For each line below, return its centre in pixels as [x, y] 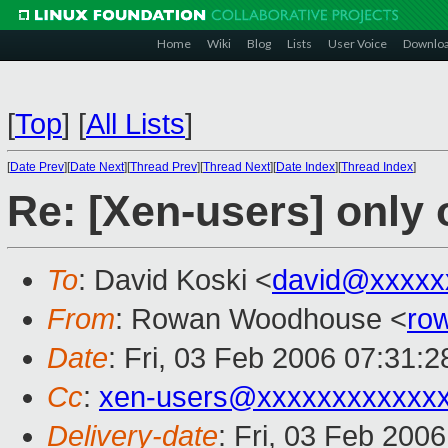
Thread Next [236, 167]
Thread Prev [163, 167]
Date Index [305, 167]
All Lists [135, 124]
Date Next [97, 167]
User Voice [357, 43]
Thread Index [377, 167]
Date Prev [37, 167]
